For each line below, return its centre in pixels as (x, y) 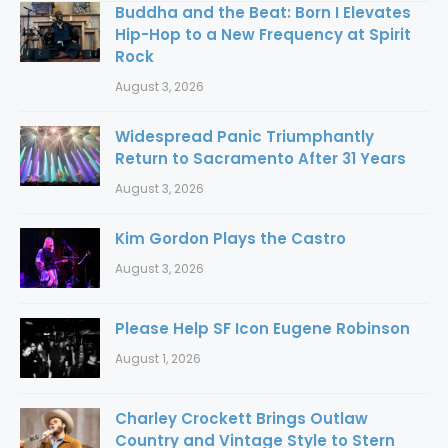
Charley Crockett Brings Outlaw (241, 418)
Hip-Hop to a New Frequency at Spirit (263, 34)
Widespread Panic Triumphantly (244, 136)
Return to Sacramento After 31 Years (260, 158)
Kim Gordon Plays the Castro (230, 238)
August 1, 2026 (158, 358)
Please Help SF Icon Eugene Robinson (262, 328)
